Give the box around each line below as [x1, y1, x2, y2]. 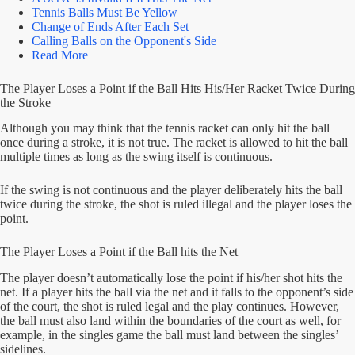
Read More [32, 48, 88, 62]
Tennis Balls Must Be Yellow [32, 5, 177, 19]
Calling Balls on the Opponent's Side [32, 33, 216, 48]
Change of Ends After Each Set [32, 19, 189, 33]
